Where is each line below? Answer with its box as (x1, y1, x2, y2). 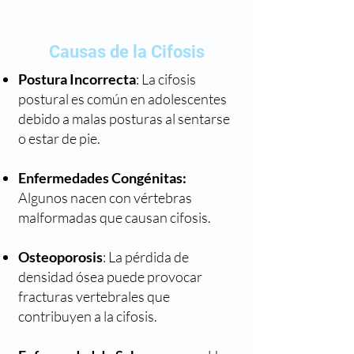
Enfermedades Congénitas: (18, 169, 186, 186)
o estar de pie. (18, 130, 100, 147)
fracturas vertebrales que (18, 288, 170, 305)
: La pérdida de (103, 248, 189, 265)
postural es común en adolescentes (18, 90, 227, 107)
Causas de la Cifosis (48, 42, 205, 62)
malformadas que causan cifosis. (18, 209, 211, 226)
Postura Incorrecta (18, 70, 136, 88)
